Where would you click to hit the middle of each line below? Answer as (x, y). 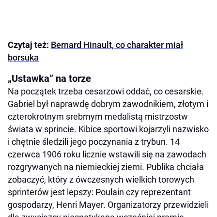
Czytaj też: (29, 45)
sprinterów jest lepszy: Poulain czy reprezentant (99, 192)
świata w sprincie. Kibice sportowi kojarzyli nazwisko (108, 129)
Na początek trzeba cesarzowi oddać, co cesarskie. (106, 92)
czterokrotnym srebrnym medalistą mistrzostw (98, 117)
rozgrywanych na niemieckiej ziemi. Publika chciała (106, 167)
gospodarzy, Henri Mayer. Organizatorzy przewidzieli (108, 205)
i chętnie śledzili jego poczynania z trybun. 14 (94, 142)
